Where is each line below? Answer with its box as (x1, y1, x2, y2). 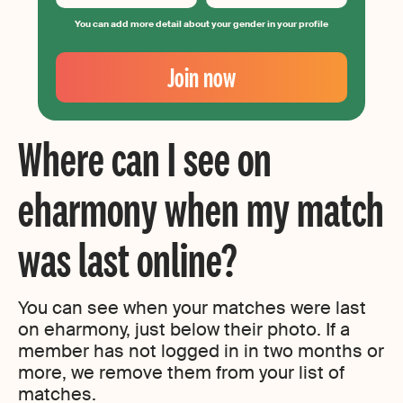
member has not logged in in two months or (18, 338, 384, 363)
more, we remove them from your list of (18, 360, 345, 384)
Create (55, 88, 100, 108)
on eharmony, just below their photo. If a (18, 317, 350, 341)
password (55, 124, 120, 144)
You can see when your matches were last (18, 295, 366, 319)
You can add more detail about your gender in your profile (75, 17, 328, 30)
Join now (167, 58, 236, 95)
